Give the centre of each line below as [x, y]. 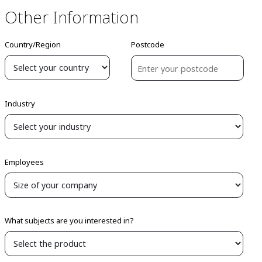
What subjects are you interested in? [69, 220]
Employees [24, 162]
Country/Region [33, 44]
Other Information [72, 17]
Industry [20, 104]
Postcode [148, 44]
